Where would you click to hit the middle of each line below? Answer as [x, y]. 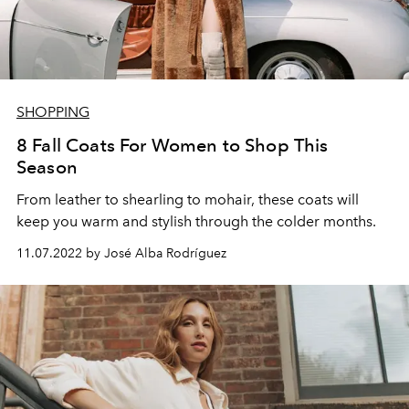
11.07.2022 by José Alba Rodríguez [121, 253]
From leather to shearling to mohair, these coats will [188, 199]
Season [47, 167]
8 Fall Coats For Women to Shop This [173, 145]
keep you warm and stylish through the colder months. [196, 221]
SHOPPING [53, 111]
